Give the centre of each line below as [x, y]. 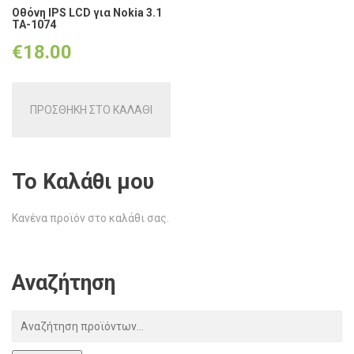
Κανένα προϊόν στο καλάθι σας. [90, 218]
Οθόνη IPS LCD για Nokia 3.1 [87, 13]
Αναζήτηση [64, 283]
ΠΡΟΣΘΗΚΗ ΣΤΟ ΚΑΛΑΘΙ [91, 109]
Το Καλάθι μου [83, 182]
